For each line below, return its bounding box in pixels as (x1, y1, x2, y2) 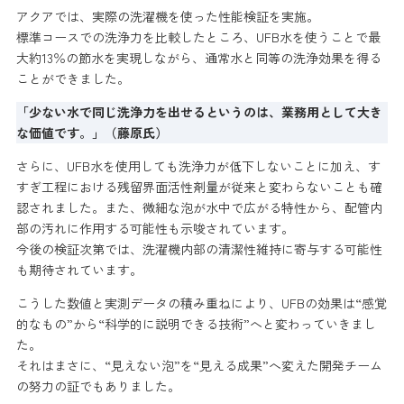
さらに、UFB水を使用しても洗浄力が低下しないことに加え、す (15, 157, 381, 176)
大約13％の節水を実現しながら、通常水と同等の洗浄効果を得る (15, 49, 381, 68)
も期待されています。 (15, 261, 142, 280)
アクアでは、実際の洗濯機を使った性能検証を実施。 (15, 7, 319, 26)
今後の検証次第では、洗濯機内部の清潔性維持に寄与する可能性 (15, 240, 382, 259)
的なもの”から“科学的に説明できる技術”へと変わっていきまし (15, 315, 376, 334)
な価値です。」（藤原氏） (15, 124, 168, 142)
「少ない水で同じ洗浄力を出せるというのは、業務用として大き (15, 103, 382, 122)
